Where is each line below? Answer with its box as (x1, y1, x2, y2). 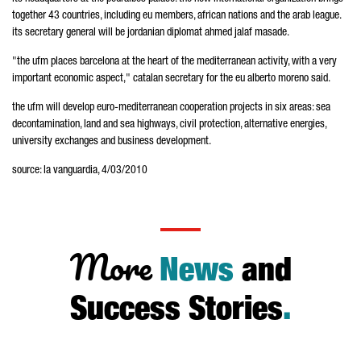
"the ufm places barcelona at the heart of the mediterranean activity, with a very (12, 56, 337, 68)
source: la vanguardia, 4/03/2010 (12, 165, 147, 176)
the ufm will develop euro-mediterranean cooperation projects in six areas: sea (12, 102, 330, 114)
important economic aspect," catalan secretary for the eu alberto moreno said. (12, 73, 330, 85)
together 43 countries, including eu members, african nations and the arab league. (12, 10, 341, 22)
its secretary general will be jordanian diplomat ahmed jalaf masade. (12, 27, 289, 39)
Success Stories (70, 296, 283, 328)
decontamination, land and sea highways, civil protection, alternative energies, (12, 119, 326, 131)
